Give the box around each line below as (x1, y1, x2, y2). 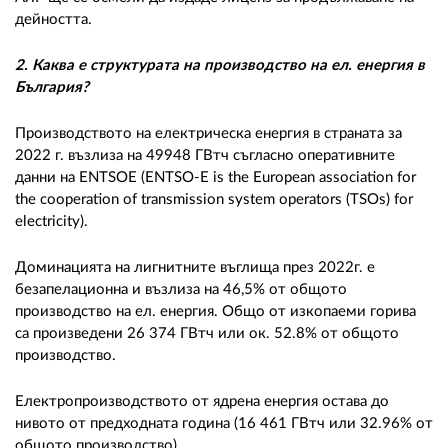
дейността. (15, 11, 96, 27)
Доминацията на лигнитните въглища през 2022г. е (15, 259, 375, 275)
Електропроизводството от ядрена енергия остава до (15, 393, 389, 409)
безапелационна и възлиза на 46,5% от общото (15, 281, 347, 297)
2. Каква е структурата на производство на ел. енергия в (15, 57, 425, 73)
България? (15, 79, 89, 95)
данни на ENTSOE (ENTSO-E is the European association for (15, 169, 416, 185)
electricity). (15, 213, 92, 229)
